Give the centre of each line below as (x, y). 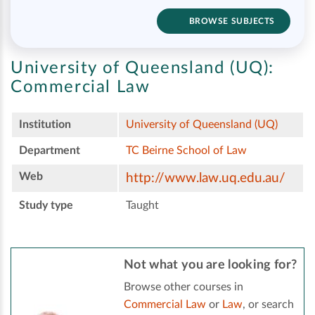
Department (50, 151)
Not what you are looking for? (211, 265)
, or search (268, 305)
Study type (46, 206)
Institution (45, 125)
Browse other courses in (184, 287)
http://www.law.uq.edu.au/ (206, 179)
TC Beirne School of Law (186, 151)
